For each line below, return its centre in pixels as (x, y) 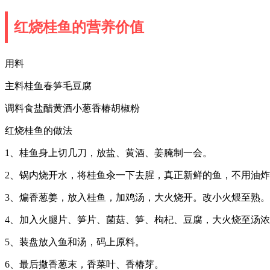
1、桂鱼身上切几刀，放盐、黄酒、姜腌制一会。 (108, 152)
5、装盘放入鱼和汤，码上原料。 (75, 242)
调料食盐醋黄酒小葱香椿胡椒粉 (72, 108)
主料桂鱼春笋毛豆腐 (48, 86)
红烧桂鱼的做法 (39, 130)
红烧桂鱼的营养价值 (79, 27)
